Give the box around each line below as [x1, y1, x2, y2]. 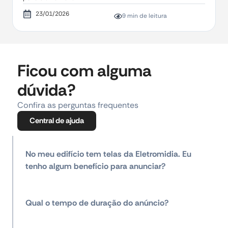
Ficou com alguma [17, 60, 152, 81]
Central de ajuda [30, 116, 84, 126]
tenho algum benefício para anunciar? [25, 161, 165, 172]
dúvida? [17, 79, 76, 101]
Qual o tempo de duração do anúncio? [25, 197, 168, 208]
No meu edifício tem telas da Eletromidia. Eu [25, 149, 191, 159]
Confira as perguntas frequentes [17, 100, 138, 110]
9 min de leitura [122, 12, 167, 20]
